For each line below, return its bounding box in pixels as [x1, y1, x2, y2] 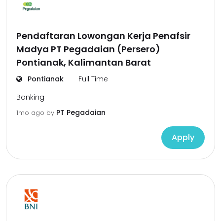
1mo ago [16, 108, 46, 117]
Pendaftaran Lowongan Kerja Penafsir [16, 30, 190, 42]
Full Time [78, 74, 108, 84]
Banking [16, 92, 44, 102]
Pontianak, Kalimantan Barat [16, 56, 151, 69]
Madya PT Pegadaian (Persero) [16, 43, 160, 55]
